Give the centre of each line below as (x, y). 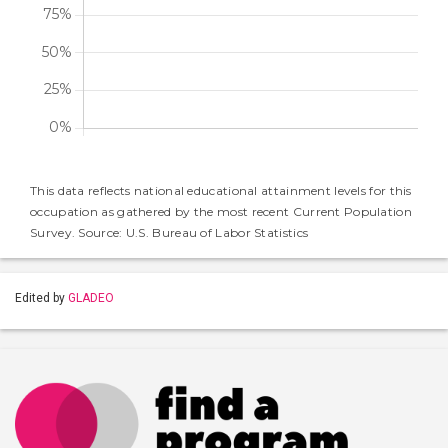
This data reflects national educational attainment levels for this (221, 190)
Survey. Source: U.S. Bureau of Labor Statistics (169, 232)
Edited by (41, 298)
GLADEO (91, 298)
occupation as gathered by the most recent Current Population (221, 211)
